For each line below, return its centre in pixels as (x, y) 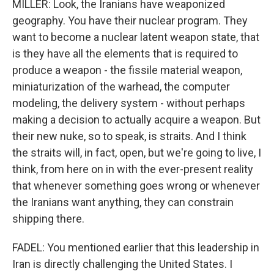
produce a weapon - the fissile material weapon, (127, 70)
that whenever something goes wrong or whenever (136, 186)
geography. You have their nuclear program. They (130, 20)
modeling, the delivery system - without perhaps (129, 103)
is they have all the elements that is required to (125, 54)
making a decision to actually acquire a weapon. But (136, 120)
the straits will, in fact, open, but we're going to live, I (137, 153)
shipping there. (48, 219)
